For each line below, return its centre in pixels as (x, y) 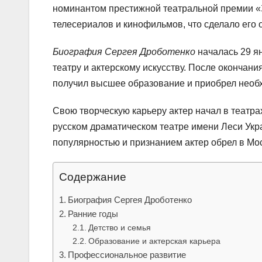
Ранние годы (93, 213)
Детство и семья (119, 227)
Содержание (93, 177)
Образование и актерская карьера (154, 241)
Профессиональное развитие (127, 254)
